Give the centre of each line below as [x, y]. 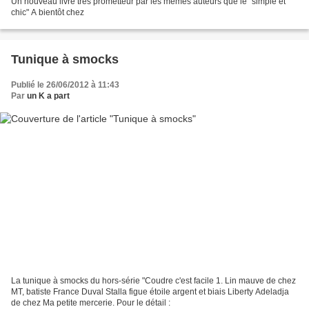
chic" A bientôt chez [48, 13]
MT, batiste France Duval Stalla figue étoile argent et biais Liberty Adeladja [150, 291]
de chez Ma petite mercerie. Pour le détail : [91, 302]
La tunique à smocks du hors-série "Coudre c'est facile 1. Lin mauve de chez [153, 280]
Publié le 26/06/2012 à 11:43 [65, 85]
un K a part [48, 96]
